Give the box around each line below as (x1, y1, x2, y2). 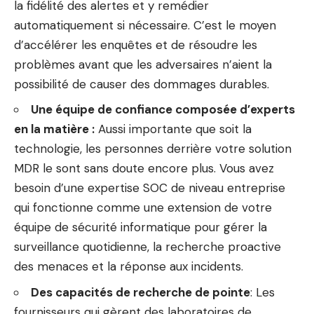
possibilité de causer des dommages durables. (14, 76, 269, 92)
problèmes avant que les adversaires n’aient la (14, 56, 272, 72)
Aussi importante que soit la (95, 121, 252, 137)
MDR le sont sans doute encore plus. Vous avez (14, 161, 274, 177)
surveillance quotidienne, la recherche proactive (14, 239, 281, 255)
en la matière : (14, 121, 95, 137)
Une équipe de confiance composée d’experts (31, 102, 295, 118)
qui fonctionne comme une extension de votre (14, 200, 272, 216)
